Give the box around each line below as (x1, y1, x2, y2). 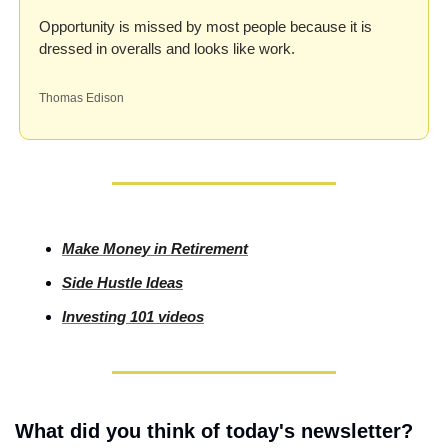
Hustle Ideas (93, 274, 183, 292)
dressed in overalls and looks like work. (39, 40, 295, 58)
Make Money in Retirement (62, 240, 248, 258)
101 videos (126, 308, 204, 326)
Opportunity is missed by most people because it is (39, 18, 372, 36)
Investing (62, 308, 126, 326)
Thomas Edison (39, 91, 124, 106)
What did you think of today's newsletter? (15, 420, 413, 443)
